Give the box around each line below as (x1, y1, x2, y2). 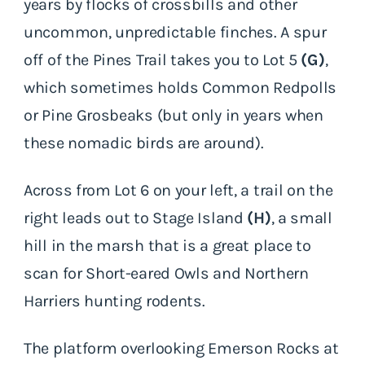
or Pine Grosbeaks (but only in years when (24, 105, 323, 125)
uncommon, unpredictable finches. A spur (24, 22, 327, 42)
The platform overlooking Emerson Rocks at (24, 338, 339, 358)
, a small (270, 208, 332, 227)
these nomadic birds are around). (24, 133, 264, 152)
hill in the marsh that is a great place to (24, 235, 311, 255)
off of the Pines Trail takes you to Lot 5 (24, 50, 301, 69)
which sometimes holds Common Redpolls (24, 77, 336, 97)
